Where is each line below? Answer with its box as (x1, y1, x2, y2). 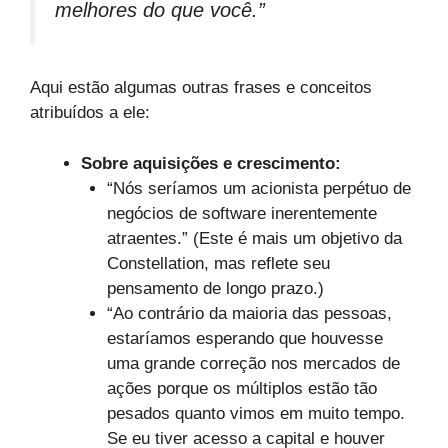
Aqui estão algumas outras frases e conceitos (30, 78, 372, 98)
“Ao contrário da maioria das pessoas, (106, 303, 392, 323)
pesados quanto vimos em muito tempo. (106, 403, 405, 423)
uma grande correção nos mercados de (106, 353, 400, 373)
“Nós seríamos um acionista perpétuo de (106, 178, 411, 198)
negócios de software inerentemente (106, 203, 377, 223)
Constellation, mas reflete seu (106, 253, 330, 273)
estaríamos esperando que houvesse (106, 328, 383, 348)
